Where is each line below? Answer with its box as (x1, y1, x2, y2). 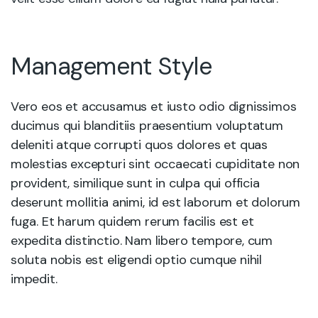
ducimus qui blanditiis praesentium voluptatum (11, 117, 283, 134)
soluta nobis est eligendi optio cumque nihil (11, 251, 263, 268)
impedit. (11, 270, 57, 287)
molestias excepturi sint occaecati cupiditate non (11, 155, 300, 172)
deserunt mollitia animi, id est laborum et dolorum (11, 194, 301, 211)
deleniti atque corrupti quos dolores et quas (11, 136, 268, 153)
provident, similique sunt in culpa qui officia (11, 175, 260, 192)
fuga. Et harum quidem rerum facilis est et (11, 213, 254, 230)
